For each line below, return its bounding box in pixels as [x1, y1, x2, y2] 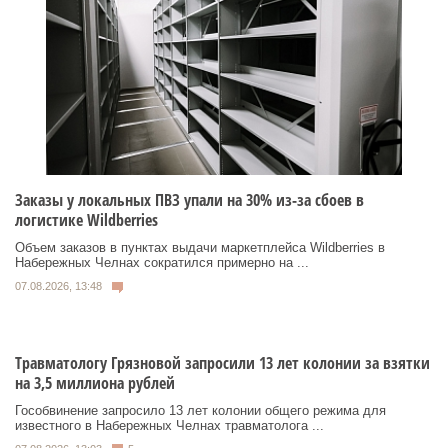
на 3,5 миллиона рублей [15, 371, 175, 394]
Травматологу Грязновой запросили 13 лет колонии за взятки [15, 351, 430, 374]
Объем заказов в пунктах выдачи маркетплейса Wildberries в [15, 239, 385, 255]
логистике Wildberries [15, 208, 158, 231]
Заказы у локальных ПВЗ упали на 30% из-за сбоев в [15, 188, 364, 211]
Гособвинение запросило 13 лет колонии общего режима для [15, 402, 386, 418]
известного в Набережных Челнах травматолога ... [15, 417, 324, 433]
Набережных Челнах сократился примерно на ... [15, 254, 309, 270]
